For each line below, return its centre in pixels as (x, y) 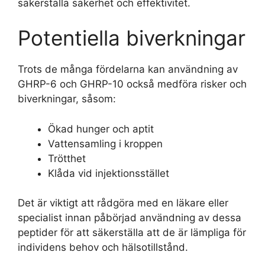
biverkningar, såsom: (67, 99)
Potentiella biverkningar (132, 38)
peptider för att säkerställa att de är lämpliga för (132, 232)
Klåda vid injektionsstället (109, 173)
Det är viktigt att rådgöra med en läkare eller (123, 203)
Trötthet (67, 158)
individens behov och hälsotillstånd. (103, 247)
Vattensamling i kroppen (105, 143)
